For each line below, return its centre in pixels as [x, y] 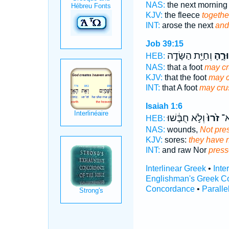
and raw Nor [184, 150]
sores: [175, 140]
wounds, [182, 130]
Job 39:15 [164, 44]
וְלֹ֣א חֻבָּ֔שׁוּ [186, 118]
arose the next [187, 25]
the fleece [182, 15]
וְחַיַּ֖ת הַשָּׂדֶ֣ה [189, 56]
